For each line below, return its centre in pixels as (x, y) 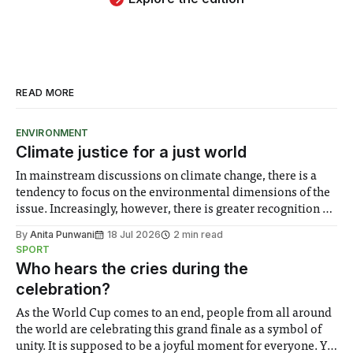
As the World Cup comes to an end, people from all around (174, 314)
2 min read (198, 235)
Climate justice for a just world (131, 152)
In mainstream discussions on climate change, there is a (167, 177)
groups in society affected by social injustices (137, 260)
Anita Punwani (62, 235)
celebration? (63, 290)
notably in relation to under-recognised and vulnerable (165, 243)
